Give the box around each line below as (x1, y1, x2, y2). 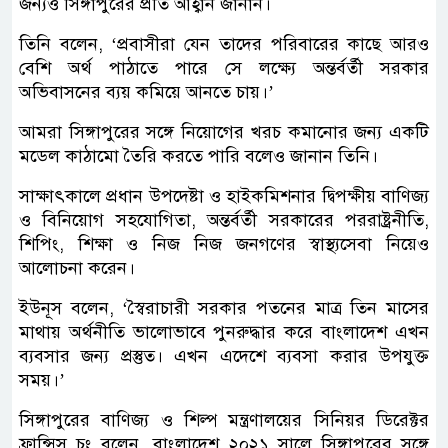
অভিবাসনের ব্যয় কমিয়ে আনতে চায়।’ (19, 80, 274, 103)
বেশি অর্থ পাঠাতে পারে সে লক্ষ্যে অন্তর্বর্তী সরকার (19, 56, 429, 79)
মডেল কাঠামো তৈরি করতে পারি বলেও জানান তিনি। (19, 144, 378, 167)
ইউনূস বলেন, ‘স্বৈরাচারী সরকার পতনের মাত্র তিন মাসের (19, 296, 429, 319)
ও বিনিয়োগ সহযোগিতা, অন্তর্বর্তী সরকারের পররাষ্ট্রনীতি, (19, 208, 429, 231)
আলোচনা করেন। (19, 256, 135, 279)
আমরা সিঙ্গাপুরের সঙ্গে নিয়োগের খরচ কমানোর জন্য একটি (19, 120, 429, 143)
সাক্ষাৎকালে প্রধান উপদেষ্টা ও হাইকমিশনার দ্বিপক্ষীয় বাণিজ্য (19, 184, 429, 207)
